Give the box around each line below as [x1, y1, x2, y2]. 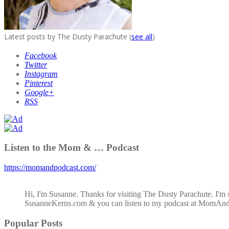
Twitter [25, 60, 47, 69]
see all [131, 31, 152, 41]
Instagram [25, 69, 58, 78]
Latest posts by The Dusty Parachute [4, 31, 129, 41]
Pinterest [25, 78, 53, 87]
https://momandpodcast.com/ [4, 163, 96, 172]
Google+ [25, 87, 54, 97]
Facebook [25, 51, 57, 60]
